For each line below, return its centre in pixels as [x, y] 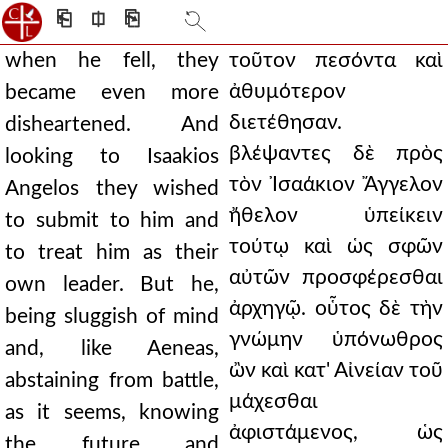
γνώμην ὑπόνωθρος [336, 339]
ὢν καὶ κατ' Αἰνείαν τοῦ [336, 370]
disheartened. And [112, 124]
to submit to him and [112, 220]
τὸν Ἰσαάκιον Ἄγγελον [336, 184]
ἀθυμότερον [287, 91]
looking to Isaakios [112, 156]
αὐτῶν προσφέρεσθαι [336, 277]
